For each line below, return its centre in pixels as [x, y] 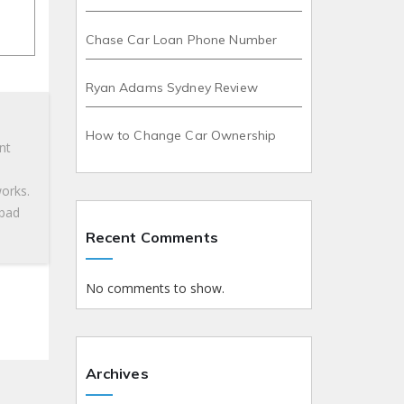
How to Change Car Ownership [181, 136]
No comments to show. [155, 289]
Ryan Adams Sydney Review [171, 88]
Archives [117, 374]
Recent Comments [151, 238]
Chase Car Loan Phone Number [181, 40]
